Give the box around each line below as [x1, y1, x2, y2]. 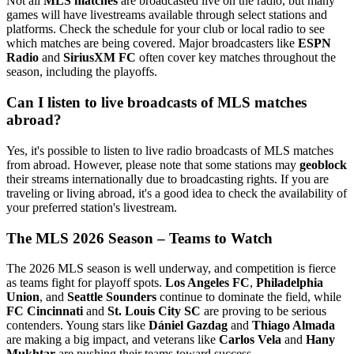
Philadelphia [256, 276, 323, 290]
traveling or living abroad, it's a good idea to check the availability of [6, 186, 347, 200]
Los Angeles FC [165, 276, 250, 290]
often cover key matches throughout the [136, 51, 336, 65]
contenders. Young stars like [6, 318, 149, 333]
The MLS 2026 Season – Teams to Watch [6, 229, 273, 247]
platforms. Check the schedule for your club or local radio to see [6, 22, 325, 36]
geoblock [299, 157, 347, 171]
